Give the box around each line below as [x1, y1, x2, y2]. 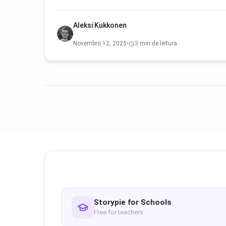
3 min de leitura [135, 40, 177, 47]
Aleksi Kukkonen [73, 21, 127, 29]
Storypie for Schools [94, 197, 172, 207]
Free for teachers [94, 208, 143, 216]
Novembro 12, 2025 [73, 40, 127, 47]
